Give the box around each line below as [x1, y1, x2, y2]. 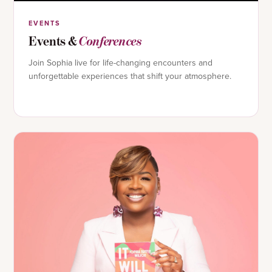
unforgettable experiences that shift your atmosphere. [29, 70, 232, 83]
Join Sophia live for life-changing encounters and [29, 56, 213, 69]
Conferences [79, 33, 143, 49]
